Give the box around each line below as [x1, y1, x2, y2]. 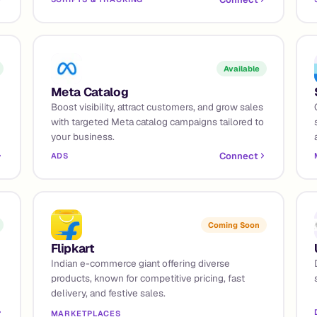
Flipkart [50, 240, 95, 256]
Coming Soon [207, 219, 260, 230]
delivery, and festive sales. [50, 286, 166, 299]
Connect [219, 149, 258, 162]
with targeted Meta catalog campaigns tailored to [50, 115, 264, 128]
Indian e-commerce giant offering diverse [50, 256, 230, 270]
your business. [50, 129, 115, 143]
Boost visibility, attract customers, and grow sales [50, 100, 263, 113]
